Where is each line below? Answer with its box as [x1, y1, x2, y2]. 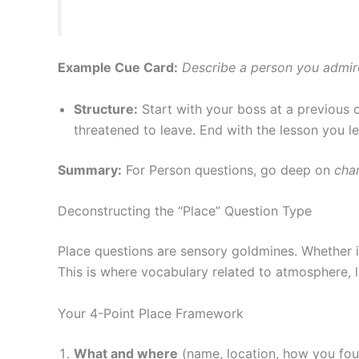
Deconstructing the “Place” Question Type [58, 203, 312, 220]
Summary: [58, 161, 122, 178]
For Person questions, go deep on [122, 161, 334, 178]
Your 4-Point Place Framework [58, 305, 244, 321]
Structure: [74, 100, 138, 117]
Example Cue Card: [58, 59, 178, 76]
